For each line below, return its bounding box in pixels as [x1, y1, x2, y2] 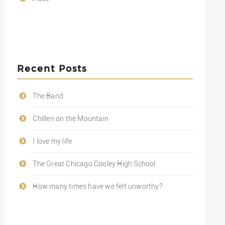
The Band [33, 91, 63, 100]
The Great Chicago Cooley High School [33, 159, 156, 168]
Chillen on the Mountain [33, 114, 108, 123]
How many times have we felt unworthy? [33, 182, 162, 190]
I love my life [33, 137, 72, 145]
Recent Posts [17, 62, 87, 73]
